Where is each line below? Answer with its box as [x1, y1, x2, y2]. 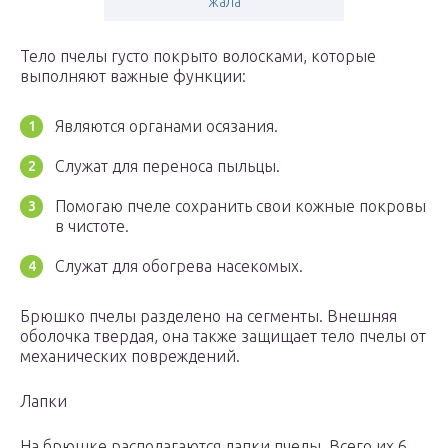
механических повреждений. [20, 347, 240, 366]
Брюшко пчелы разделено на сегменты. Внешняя [20, 307, 397, 326]
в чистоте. [55, 217, 129, 236]
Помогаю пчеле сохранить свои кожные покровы [55, 197, 426, 216]
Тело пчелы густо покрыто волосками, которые [20, 47, 376, 66]
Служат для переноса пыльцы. [55, 157, 280, 176]
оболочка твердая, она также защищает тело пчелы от [20, 327, 426, 346]
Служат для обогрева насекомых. [55, 257, 303, 276]
